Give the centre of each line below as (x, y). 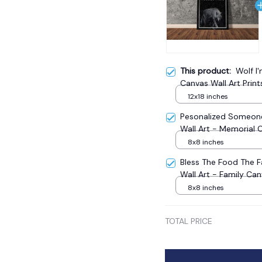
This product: (208, 71)
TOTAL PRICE (189, 221)
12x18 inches (208, 96)
